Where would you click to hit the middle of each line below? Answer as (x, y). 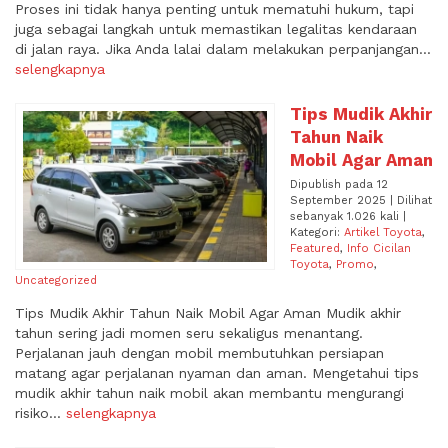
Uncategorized (56, 281)
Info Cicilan (379, 249)
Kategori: (317, 233)
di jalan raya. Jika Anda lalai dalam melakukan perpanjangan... (223, 49)
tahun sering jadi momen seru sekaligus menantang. (189, 333)
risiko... (40, 413)
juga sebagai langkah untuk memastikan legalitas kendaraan (216, 29)
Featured (315, 249)
